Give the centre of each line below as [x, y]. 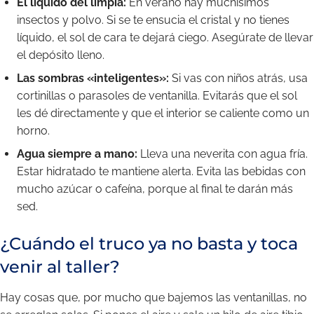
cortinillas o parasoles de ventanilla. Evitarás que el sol [157, 96]
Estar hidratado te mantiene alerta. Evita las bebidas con [161, 171]
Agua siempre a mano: [77, 154]
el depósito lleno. [61, 55]
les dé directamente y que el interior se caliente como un [163, 113]
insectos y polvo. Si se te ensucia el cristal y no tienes [153, 20]
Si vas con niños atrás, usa [238, 78]
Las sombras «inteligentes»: [93, 78]
